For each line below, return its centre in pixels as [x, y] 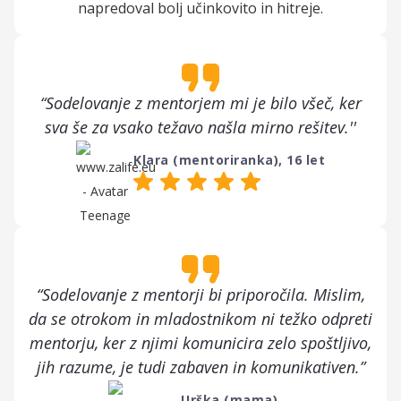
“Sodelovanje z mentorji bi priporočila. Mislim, [200, 294]
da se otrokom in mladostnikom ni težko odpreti [200, 318]
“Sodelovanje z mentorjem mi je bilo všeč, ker [200, 102]
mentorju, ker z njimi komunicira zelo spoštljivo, [200, 342]
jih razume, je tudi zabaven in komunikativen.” [200, 367]
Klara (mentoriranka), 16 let [229, 159]
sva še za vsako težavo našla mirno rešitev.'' [200, 127]
